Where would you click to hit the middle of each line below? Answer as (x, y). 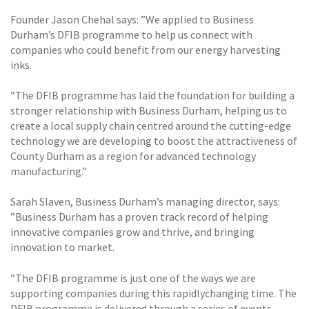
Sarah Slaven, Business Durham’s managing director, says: (145, 202)
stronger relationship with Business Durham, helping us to (149, 111)
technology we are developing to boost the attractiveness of (154, 141)
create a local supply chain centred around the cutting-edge (151, 126)
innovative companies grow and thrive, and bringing (132, 232)
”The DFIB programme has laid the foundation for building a (152, 96)
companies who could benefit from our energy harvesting (146, 49)
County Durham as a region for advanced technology (133, 156)
